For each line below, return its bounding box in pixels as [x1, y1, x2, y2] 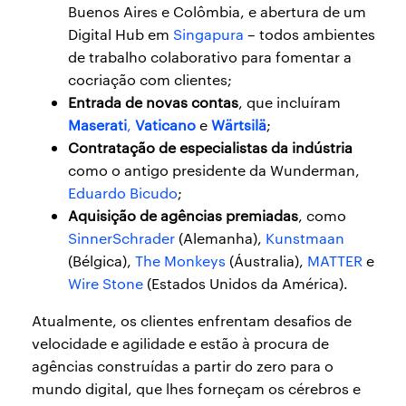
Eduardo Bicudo [68, 183, 178, 202]
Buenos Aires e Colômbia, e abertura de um [68, 2, 366, 21]
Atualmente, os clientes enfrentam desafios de [32, 311, 352, 330]
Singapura [173, 24, 244, 43]
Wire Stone [68, 274, 143, 293]
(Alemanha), [175, 228, 266, 247]
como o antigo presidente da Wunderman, [68, 160, 360, 179]
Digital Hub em [68, 24, 173, 43]
